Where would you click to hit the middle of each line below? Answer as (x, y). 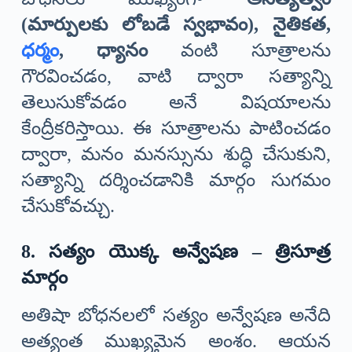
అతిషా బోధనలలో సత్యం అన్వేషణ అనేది (176, 315)
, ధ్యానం (103, 51)
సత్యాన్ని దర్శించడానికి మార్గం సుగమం (176, 180)
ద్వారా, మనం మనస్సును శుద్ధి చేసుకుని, (176, 154)
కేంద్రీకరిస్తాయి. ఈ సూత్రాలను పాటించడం (176, 128)
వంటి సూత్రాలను (239, 51)
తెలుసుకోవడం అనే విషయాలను (176, 103)
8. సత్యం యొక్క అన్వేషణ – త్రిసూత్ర (176, 252)
